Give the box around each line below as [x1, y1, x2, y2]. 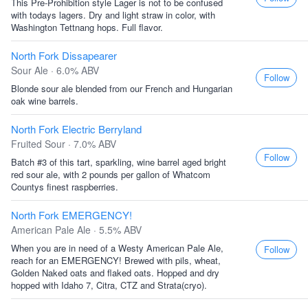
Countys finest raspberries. [11, 180, 118, 193]
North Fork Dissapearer [11, 48, 117, 63]
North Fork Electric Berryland [11, 122, 142, 136]
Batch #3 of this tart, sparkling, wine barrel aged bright [11, 155, 226, 168]
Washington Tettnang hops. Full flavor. [11, 21, 163, 34]
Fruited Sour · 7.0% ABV [11, 137, 116, 151]
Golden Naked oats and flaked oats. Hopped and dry [11, 266, 219, 279]
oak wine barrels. [11, 94, 78, 107]
